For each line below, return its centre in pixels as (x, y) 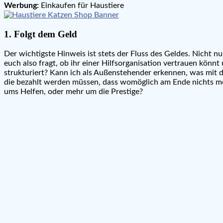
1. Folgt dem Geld (41, 34)
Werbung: (21, 5)
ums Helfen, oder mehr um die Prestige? (73, 92)
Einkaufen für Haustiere (81, 5)
